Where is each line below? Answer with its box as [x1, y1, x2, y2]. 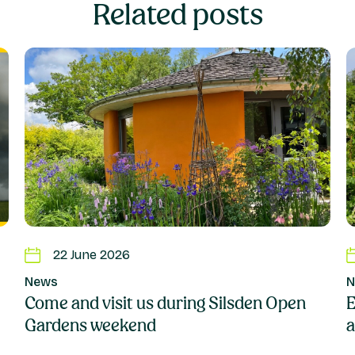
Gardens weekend [24, 316, 156, 335]
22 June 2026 [52, 247, 130, 263]
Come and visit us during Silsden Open [24, 294, 306, 313]
